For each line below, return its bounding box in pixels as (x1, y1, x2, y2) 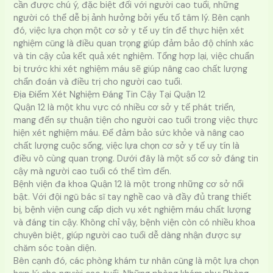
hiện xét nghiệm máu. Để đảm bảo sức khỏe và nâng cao (13, 127, 245, 139)
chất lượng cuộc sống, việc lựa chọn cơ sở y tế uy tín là (13, 140, 240, 152)
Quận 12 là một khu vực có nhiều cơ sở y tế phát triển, (13, 101, 236, 113)
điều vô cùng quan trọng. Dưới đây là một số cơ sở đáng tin (13, 152, 259, 165)
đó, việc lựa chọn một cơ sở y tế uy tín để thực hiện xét (13, 24, 245, 37)
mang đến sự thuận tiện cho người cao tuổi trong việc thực (13, 114, 258, 126)
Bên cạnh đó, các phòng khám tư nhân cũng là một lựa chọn (13, 255, 260, 267)
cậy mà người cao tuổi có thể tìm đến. (13, 165, 172, 177)
